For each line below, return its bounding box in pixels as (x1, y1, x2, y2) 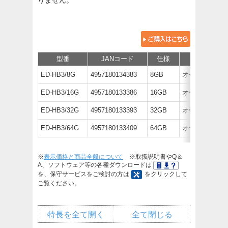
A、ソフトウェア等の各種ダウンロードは (38, 161, 153, 168)
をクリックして (145, 170, 187, 178)
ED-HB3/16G (41, 88, 79, 96)
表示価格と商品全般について (44, 153, 123, 160)
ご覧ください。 (38, 179, 80, 187)
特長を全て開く (47, 210, 104, 219)
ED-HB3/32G (41, 106, 79, 114)
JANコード (101, 54, 134, 63)
